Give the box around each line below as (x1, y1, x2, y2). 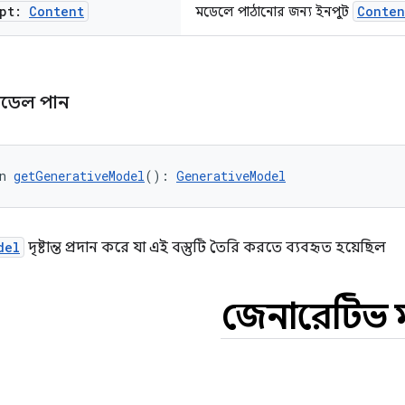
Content (29, 3, 84, 20)
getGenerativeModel (14, 167, 145, 184)
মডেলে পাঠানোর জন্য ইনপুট (195, 4, 353, 20)
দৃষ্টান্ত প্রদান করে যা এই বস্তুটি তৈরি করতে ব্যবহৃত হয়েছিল (24, 239, 386, 257)
